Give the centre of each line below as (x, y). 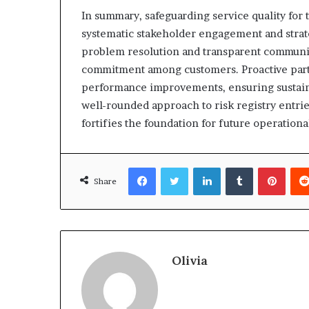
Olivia (190, 260)
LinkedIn (239, 167)
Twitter (204, 167)
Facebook (176, 167)
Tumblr (268, 167)
